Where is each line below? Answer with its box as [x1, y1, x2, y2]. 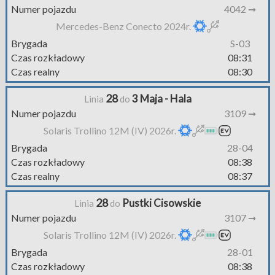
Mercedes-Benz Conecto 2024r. [56, 20, 193, 33]
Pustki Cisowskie [122, 196, 201, 209]
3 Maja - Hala [131, 92, 192, 105]
